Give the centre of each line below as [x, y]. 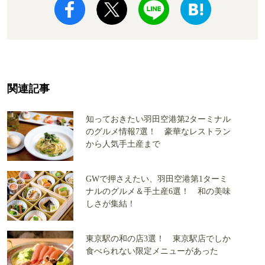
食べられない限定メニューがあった [152, 251]
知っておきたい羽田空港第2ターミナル [158, 119]
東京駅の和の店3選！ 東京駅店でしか [158, 239]
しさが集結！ [111, 204]
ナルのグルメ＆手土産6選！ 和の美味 [158, 192]
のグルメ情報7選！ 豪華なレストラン [158, 132]
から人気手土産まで [123, 144]
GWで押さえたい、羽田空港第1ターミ [157, 179]
